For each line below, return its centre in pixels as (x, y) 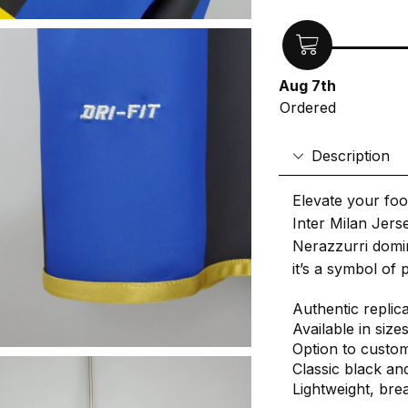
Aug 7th (308, 86)
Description (351, 156)
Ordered (307, 108)
